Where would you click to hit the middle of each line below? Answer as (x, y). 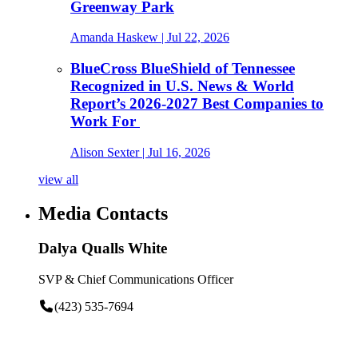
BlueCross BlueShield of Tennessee (183, 68)
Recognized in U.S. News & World (182, 86)
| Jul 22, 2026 (194, 38)
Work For (105, 121)
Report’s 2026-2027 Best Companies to (197, 103)
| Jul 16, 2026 (175, 152)
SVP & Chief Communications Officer (136, 280)
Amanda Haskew (114, 38)
